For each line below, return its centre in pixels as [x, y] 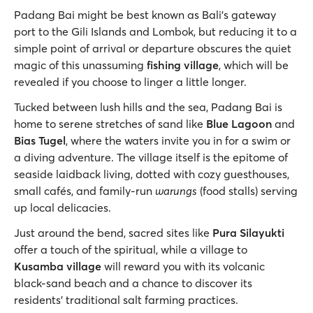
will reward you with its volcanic [183, 266]
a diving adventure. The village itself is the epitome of [151, 157]
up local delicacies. [63, 208]
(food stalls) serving [247, 191]
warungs [176, 191]
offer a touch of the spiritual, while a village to [131, 249]
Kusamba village [58, 266]
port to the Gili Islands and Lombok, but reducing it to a [155, 31]
